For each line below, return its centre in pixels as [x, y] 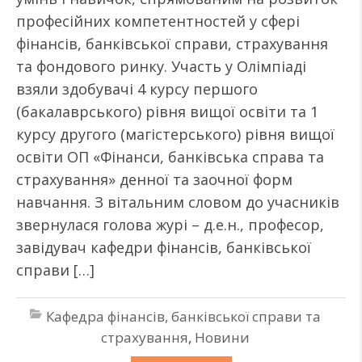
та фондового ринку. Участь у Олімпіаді [161, 66]
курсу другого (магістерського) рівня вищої [175, 134]
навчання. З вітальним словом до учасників [178, 202]
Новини [222, 337]
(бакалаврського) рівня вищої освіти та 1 [167, 112]
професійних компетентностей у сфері [158, 21]
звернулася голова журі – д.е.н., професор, [170, 225]
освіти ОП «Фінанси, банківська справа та [170, 157]
